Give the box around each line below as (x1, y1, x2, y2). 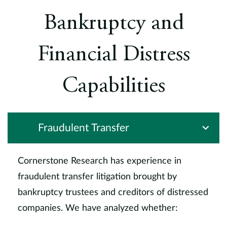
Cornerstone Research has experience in (18, 157, 181, 166)
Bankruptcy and (43, 13, 184, 35)
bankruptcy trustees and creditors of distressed (18, 188, 208, 197)
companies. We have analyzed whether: (18, 204, 178, 213)
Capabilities (62, 75, 165, 98)
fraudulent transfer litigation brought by (18, 172, 177, 181)
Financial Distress (37, 44, 190, 66)
